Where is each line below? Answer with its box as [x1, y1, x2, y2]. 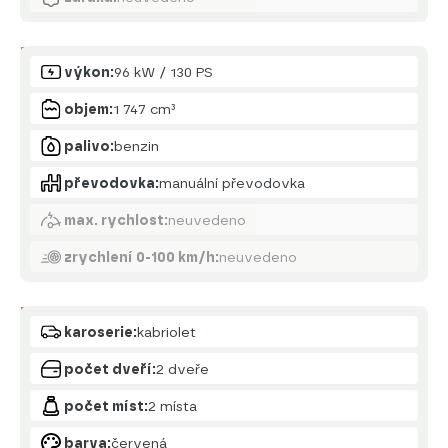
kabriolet [137, 323, 196, 340]
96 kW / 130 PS [114, 63, 213, 80]
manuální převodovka [159, 174, 305, 191]
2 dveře [156, 360, 209, 377]
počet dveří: [64, 360, 156, 378]
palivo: [64, 137, 114, 155]
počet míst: [64, 397, 148, 415]
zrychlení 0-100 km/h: [64, 248, 219, 266]
